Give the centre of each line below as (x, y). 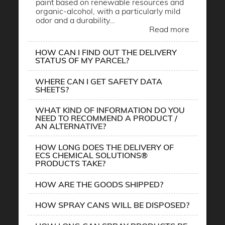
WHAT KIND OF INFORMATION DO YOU (110, 110)
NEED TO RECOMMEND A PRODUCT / (106, 118)
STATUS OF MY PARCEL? (82, 61)
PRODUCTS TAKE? (70, 163)
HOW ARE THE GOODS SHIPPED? (99, 184)
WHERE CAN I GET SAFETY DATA (99, 81)
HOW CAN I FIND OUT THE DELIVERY (106, 52)
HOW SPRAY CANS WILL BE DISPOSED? (112, 205)
